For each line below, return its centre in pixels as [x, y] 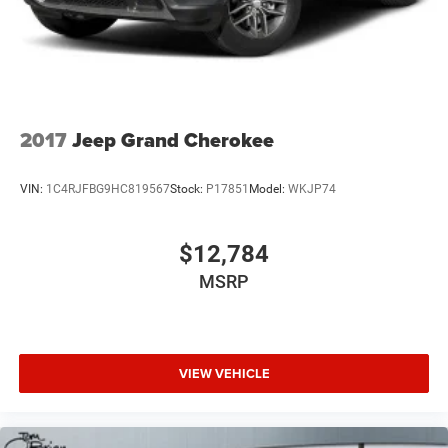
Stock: [188, 189]
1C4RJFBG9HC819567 [108, 189]
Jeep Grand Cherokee [173, 139]
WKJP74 [312, 189]
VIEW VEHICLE [224, 374]
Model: [268, 189]
